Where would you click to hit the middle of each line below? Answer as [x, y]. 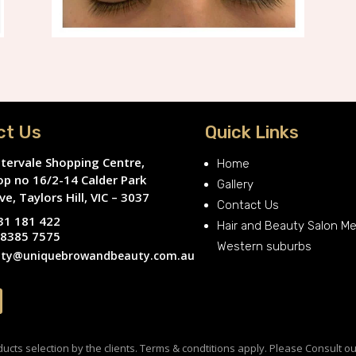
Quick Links [252, 132]
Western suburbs [265, 246]
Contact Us [248, 205]
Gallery [236, 184]
